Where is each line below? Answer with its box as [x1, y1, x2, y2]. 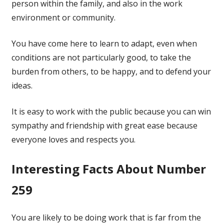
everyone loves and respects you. [11, 133, 135, 145]
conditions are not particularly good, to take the [11, 51, 191, 63]
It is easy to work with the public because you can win [11, 105, 211, 117]
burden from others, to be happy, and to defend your [11, 65, 211, 77]
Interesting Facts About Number [11, 160, 206, 177]
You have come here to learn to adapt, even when [11, 37, 197, 49]
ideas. [11, 79, 32, 91]
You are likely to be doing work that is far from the [11, 211, 201, 223]
